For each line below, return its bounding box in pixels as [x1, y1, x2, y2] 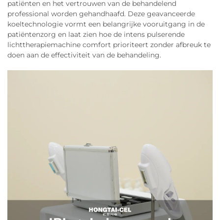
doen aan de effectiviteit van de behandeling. [7, 51, 161, 59]
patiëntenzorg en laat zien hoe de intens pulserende [7, 30, 185, 39]
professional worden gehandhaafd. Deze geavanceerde [7, 9, 195, 18]
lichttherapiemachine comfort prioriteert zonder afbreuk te [7, 40, 211, 49]
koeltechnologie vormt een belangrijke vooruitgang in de [7, 20, 205, 28]
